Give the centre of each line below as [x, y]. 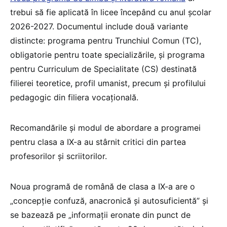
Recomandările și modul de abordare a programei [105, 127]
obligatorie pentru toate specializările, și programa [107, 54]
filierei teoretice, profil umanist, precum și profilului [108, 83]
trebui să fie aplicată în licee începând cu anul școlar [111, 12]
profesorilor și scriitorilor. [59, 156]
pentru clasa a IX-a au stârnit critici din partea [98, 142]
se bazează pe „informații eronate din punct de [100, 215]
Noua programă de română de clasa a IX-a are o [103, 186]
